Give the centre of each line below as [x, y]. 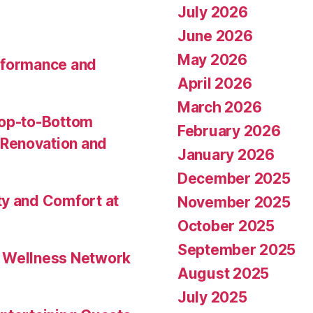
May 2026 [212, 60]
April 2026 [215, 84]
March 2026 [220, 108]
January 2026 [226, 155]
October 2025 [226, 226]
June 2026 [215, 36]
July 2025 [212, 298]
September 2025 [237, 250]
